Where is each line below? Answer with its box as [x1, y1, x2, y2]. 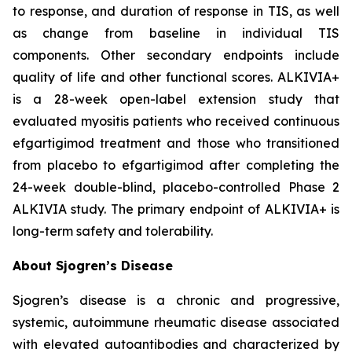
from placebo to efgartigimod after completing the [13, 157, 339, 174]
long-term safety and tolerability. [13, 223, 213, 240]
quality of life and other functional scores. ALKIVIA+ [13, 69, 339, 86]
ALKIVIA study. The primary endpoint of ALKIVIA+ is [13, 201, 339, 218]
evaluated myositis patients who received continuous [13, 113, 339, 130]
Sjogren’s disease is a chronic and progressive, [13, 292, 339, 309]
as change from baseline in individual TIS [13, 25, 339, 42]
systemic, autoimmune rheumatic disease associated [13, 314, 339, 331]
